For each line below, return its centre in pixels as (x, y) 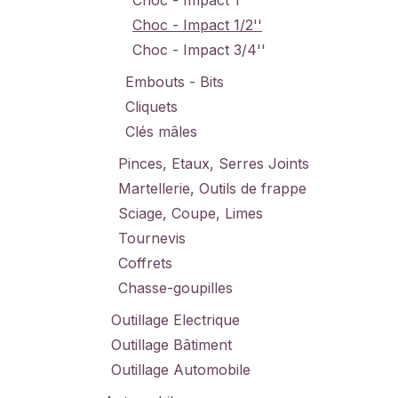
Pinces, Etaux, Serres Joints (214, 163)
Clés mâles (161, 131)
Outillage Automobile (181, 370)
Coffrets (145, 263)
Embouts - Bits (175, 82)
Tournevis (152, 238)
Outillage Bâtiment (171, 345)
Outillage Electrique (175, 320)
